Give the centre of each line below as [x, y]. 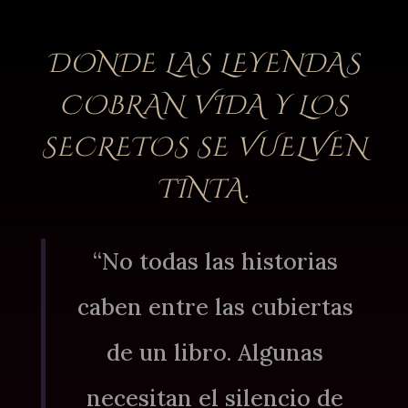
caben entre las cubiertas [215, 307]
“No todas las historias [215, 262]
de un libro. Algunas [215, 353]
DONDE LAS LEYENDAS [204, 65]
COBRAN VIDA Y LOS [204, 107]
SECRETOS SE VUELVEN [204, 148]
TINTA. [204, 190]
